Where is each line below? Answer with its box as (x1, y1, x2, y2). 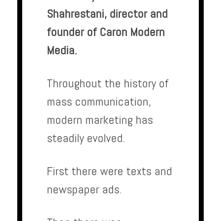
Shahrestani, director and (47, 6, 168, 22)
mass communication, (47, 94, 151, 110)
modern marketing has (47, 112, 153, 128)
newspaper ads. (47, 182, 122, 197)
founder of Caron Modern (47, 24, 165, 40)
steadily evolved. (47, 130, 125, 146)
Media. (47, 42, 77, 58)
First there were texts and (47, 163, 172, 179)
